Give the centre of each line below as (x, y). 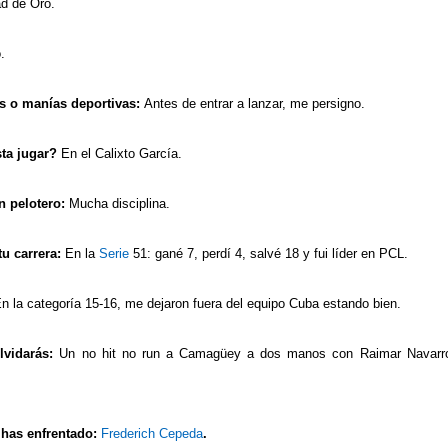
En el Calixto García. (121, 153)
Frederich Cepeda (152, 433)
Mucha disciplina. (117, 203)
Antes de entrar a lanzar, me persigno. (254, 103)
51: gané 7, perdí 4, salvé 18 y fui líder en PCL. (268, 253)
